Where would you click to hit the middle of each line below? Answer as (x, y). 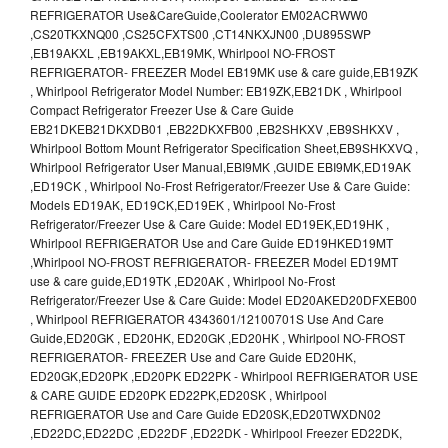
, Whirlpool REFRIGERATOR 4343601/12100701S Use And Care (207, 318)
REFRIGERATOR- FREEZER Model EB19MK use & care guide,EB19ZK (224, 71)
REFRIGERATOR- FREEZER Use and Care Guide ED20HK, (193, 356)
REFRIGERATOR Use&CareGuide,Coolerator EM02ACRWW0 (199, 14)
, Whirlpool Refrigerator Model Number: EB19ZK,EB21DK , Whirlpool (216, 90)
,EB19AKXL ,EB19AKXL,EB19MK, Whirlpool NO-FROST (182, 52)
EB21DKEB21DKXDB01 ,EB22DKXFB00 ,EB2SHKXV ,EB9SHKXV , (214, 128)
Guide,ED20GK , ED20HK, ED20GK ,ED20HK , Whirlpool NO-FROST (217, 337)
